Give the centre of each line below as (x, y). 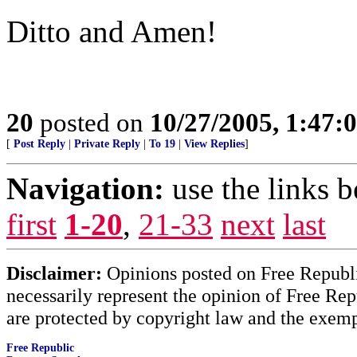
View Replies (214, 144)
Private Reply (107, 144)
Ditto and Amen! (112, 31)
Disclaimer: (54, 273)
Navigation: (85, 188)
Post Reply (39, 144)
